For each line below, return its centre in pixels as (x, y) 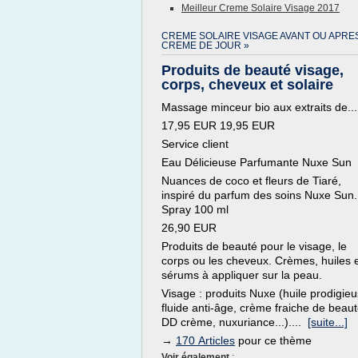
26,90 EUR (189, 228)
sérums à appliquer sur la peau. (242, 275)
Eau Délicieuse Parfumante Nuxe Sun (257, 162)
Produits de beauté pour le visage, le (254, 246)
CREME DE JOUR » (205, 46)
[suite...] (328, 322)
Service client (195, 144)
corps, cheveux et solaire (247, 85)
